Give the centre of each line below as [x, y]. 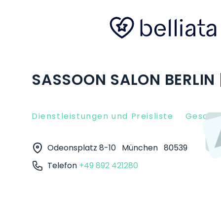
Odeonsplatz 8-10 [83, 148]
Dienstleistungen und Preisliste [103, 116]
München [141, 148]
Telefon [63, 166]
